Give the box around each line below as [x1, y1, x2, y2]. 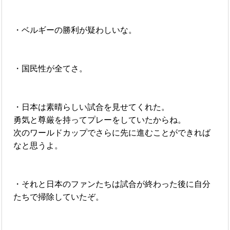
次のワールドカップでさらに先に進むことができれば [13, 128, 211, 137]
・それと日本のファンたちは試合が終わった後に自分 [13, 179, 211, 188]
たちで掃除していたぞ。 [13, 192, 104, 201]
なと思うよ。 [13, 141, 63, 150]
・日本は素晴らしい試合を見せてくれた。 [13, 102, 170, 111]
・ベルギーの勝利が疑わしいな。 [13, 25, 137, 34]
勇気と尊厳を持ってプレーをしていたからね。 [13, 115, 186, 124]
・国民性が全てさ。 [13, 64, 88, 73]
